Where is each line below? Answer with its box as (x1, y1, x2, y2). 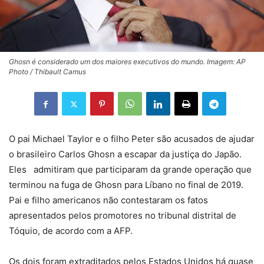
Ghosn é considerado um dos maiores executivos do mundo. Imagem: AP (9, 57, 246, 67)
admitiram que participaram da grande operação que (31, 164, 252, 176)
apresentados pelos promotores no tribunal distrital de (9, 210, 236, 222)
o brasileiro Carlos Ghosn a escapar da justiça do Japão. (9, 148, 242, 160)
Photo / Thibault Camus (9, 67, 86, 77)
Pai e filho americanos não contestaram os (9, 194, 185, 206)
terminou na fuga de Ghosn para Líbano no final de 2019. (9, 179, 243, 191)
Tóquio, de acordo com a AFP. (9, 225, 133, 237)
